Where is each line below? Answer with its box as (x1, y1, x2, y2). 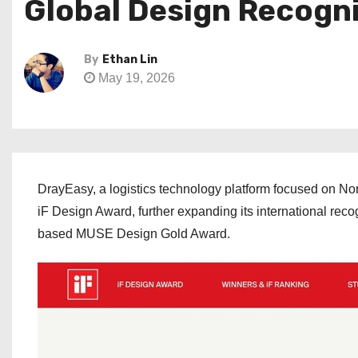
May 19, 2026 (95, 71, 175, 85)
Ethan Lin (102, 53, 157, 66)
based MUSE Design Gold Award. (38, 227, 230, 241)
